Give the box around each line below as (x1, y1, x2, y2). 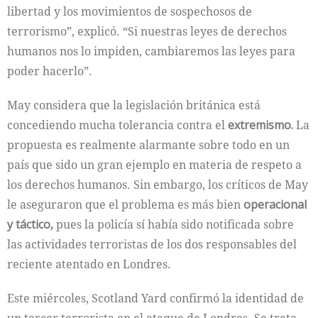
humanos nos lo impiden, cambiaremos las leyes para (7, 43, 295, 59)
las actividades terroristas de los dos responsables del (7, 236, 297, 252)
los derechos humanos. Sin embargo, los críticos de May (7, 177, 308, 192)
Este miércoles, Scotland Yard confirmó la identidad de (7, 290, 304, 306)
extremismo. (228, 117, 293, 133)
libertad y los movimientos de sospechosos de (7, 4, 252, 19)
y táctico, (7, 216, 53, 232)
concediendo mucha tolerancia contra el (7, 117, 228, 133)
